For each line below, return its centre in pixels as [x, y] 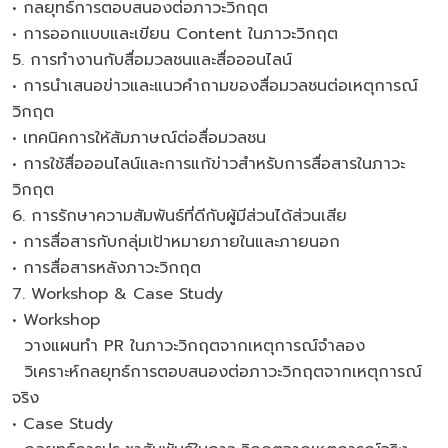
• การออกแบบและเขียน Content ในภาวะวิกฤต [178, 34]
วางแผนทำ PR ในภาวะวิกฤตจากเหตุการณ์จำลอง [188, 346]
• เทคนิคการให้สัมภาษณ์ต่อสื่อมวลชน [139, 138]
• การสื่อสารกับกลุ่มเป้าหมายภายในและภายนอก [176, 242]
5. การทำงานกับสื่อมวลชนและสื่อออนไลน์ [152, 60]
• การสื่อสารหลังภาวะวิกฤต [106, 268]
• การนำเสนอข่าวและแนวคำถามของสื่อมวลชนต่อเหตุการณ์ [215, 86]
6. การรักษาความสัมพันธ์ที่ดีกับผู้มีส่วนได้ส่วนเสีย [182, 216]
